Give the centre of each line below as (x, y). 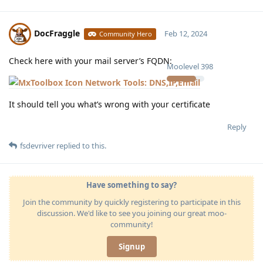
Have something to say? (131, 185)
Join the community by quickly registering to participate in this (131, 202)
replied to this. (80, 145)
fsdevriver (37, 145)
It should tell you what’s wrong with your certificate (109, 104)
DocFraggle (57, 33)
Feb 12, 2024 (186, 33)
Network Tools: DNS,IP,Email (143, 82)
